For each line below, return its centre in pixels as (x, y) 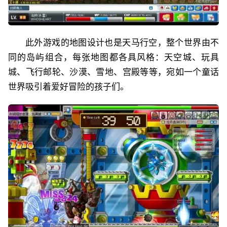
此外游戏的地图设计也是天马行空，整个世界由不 (122, 43)
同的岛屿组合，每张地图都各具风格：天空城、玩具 (113, 58)
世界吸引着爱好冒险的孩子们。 (68, 87)
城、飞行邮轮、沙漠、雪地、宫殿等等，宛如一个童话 (113, 72)
